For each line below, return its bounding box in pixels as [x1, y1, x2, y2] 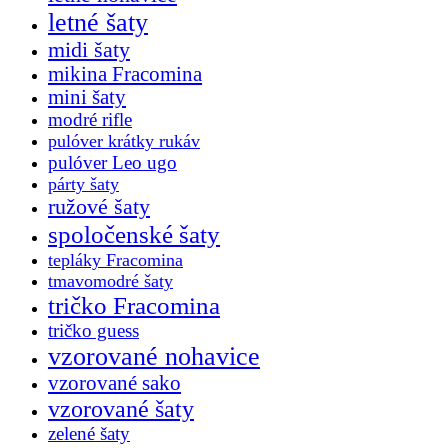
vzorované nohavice [48, 341, 260, 371]
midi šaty [48, 37, 130, 62]
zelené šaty [48, 422, 130, 444]
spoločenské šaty [48, 219, 220, 249]
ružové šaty [48, 194, 150, 219]
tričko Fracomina [48, 291, 220, 319]
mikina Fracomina [48, 62, 202, 85]
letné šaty [48, 7, 148, 37]
